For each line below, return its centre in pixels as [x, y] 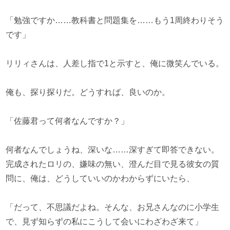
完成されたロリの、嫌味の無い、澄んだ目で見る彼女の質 [113, 164]
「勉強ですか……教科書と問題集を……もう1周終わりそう [115, 20]
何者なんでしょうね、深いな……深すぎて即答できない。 [113, 150]
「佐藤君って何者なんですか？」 [68, 121]
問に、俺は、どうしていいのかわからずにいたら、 [100, 178]
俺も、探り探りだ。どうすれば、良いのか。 [88, 92]
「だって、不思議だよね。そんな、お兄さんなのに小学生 [113, 207]
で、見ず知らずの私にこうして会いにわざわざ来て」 [104, 222]
